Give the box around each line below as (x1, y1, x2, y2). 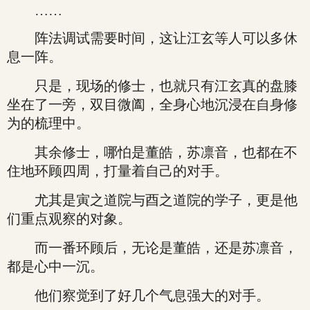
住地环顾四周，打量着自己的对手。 (7, 163, 228, 179)
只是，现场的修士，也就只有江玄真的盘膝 (7, 78, 298, 93)
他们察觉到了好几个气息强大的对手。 (7, 288, 270, 303)
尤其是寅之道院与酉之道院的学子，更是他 (7, 192, 298, 208)
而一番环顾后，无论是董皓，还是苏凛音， (7, 240, 298, 255)
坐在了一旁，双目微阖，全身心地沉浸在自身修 (7, 97, 298, 112)
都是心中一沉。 (7, 259, 104, 274)
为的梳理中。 (7, 116, 90, 131)
